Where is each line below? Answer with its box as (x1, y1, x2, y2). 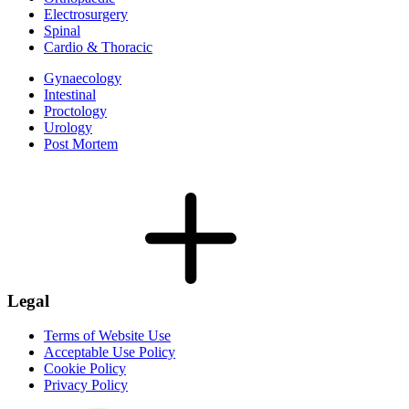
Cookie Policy (44, 361, 126, 377)
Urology (44, 119, 92, 135)
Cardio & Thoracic (44, 38, 152, 55)
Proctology (44, 102, 107, 119)
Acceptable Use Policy (44, 344, 175, 361)
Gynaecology (44, 69, 121, 86)
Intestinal (44, 86, 96, 102)
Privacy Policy (44, 377, 128, 393)
